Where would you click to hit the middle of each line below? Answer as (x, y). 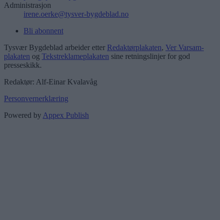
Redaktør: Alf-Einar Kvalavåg (51, 82)
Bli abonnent (43, 30)
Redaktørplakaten (134, 47)
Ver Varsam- (185, 47)
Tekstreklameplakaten (75, 56)
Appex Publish (66, 115)
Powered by (23, 115)
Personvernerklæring (36, 98)
